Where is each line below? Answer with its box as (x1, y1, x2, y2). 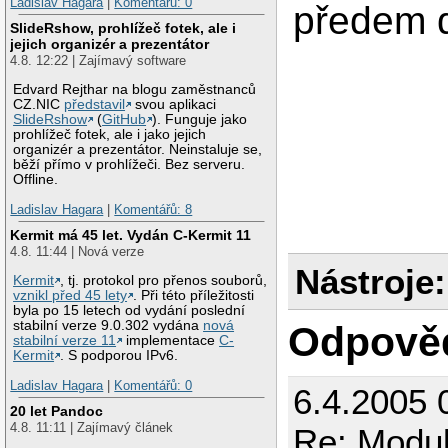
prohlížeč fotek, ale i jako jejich (13, 127, 207, 143)
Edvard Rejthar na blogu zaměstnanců (13, 82, 257, 98)
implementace (122, 333, 220, 348)
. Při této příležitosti (133, 288, 255, 303)
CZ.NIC (13, 97, 65, 113)
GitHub (102, 112, 147, 128)
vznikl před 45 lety (13, 288, 128, 303)
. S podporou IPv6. (60, 348, 179, 363)
